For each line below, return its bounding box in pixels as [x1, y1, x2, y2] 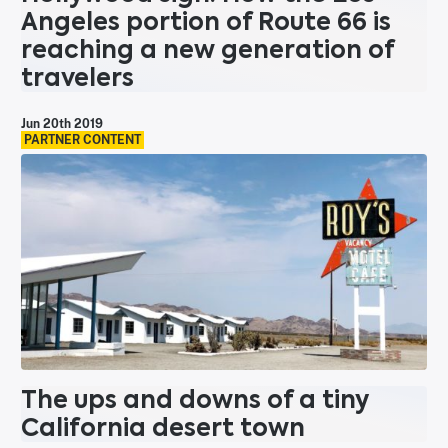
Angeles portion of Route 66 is [21, 4, 391, 38]
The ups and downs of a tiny [21, 383, 369, 417]
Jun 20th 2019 [21, 116, 103, 131]
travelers [21, 60, 134, 94]
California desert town [21, 411, 305, 445]
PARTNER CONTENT [24, 132, 141, 147]
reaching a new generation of [21, 32, 394, 66]
